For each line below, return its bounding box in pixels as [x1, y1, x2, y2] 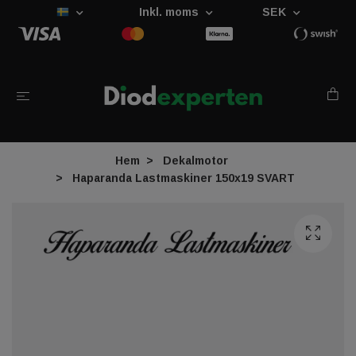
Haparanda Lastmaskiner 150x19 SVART [68, 171, 295, 184]
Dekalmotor [163, 153, 228, 167]
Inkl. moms [138, 6, 202, 18]
